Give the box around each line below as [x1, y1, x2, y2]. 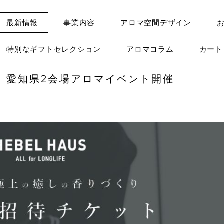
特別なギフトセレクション [6, 44, 101, 54]
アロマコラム [126, 44, 174, 54]
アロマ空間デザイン [120, 18, 191, 27]
